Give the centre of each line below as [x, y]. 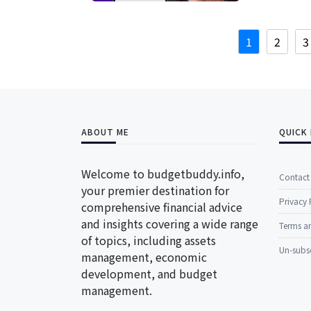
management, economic [144, 257]
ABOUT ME [105, 132]
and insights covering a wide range [170, 224]
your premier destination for [155, 191]
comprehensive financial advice [162, 207]
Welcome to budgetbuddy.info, [163, 174]
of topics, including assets [149, 241]
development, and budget [149, 274]
